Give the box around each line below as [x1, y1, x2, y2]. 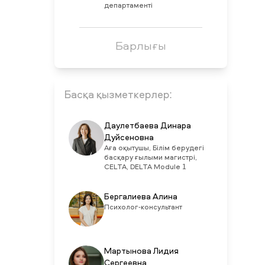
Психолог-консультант [104, 204, 182, 211]
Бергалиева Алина [104, 193, 177, 201]
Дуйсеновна [104, 134, 154, 142]
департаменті [104, 2, 153, 9]
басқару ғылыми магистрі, [104, 154, 197, 161]
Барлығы [115, 37, 166, 53]
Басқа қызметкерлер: [63, 90, 172, 101]
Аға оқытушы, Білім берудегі [104, 145, 204, 152]
